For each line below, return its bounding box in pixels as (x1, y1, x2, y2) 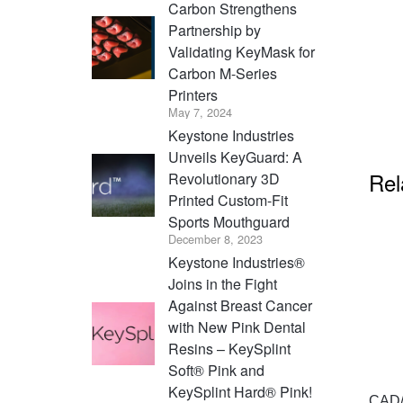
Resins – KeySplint (168, 338, 291, 359)
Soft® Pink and (168, 360, 264, 381)
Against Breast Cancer (168, 295, 312, 316)
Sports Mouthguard (168, 211, 290, 232)
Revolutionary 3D (168, 168, 280, 189)
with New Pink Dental (168, 317, 306, 337)
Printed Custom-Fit (168, 190, 288, 210)
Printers (168, 85, 218, 105)
